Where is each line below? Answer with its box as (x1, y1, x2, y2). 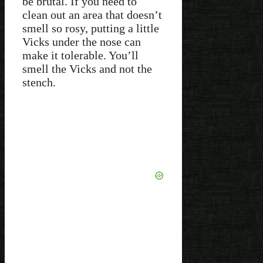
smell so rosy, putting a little (22, 22, 159, 35)
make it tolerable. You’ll (22, 49, 139, 62)
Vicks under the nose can (22, 35, 141, 49)
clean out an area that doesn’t (22, 8, 162, 22)
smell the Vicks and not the (22, 62, 152, 76)
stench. (22, 76, 59, 89)
